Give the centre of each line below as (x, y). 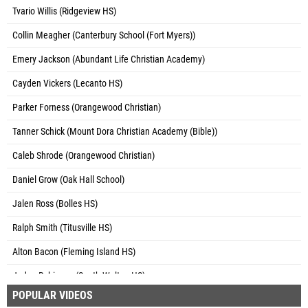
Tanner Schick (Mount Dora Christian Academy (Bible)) (115, 131)
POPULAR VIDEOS (53, 295)
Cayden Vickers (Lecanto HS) (67, 83)
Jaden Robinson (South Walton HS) (79, 276)
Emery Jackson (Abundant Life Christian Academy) (109, 59)
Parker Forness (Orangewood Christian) (87, 107)
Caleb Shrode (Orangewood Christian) (84, 155)
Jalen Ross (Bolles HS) (55, 203)
